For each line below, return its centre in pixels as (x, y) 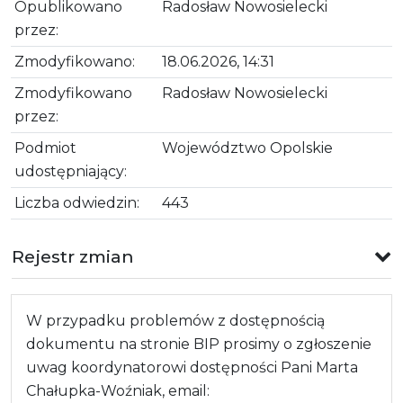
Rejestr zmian (73, 256)
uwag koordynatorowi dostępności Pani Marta (192, 367)
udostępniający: (71, 171)
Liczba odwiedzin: (77, 202)
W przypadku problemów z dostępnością (175, 320)
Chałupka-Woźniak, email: (118, 390)
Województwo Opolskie (247, 148)
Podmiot (45, 148)
